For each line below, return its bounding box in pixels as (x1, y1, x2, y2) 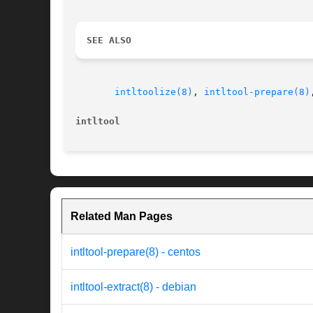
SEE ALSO (87, 35, 131, 46)
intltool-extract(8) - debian (71, 281, 196, 293)
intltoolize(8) (115, 87, 193, 98)
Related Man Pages (71, 210, 173, 223)
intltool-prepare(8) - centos (71, 246, 201, 259)
